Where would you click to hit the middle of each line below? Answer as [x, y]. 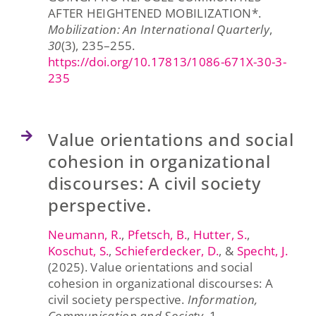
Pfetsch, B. [157, 234]
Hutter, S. [220, 234]
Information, [223, 299]
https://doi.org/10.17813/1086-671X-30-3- [167, 61]
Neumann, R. [85, 234]
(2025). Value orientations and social [150, 267]
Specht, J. [262, 250]
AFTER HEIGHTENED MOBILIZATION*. [154, 13]
